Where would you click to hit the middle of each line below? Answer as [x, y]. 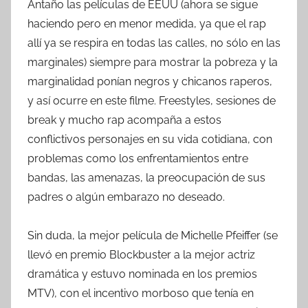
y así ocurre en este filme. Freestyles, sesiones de [152, 100]
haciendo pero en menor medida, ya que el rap [147, 23]
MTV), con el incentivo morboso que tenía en [141, 293]
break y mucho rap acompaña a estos [124, 120]
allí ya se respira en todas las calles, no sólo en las [154, 43]
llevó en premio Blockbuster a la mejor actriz [141, 254]
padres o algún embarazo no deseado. [126, 197]
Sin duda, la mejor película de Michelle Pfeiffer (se [153, 235]
